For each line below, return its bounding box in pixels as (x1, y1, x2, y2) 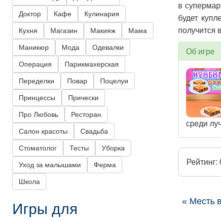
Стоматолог (19, 144, 57, 152)
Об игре (186, 45, 215, 57)
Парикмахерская (65, 60, 119, 69)
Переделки (19, 77, 54, 85)
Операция (19, 60, 52, 69)
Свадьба (80, 127, 108, 136)
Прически (68, 94, 99, 102)
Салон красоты (19, 127, 68, 136)
